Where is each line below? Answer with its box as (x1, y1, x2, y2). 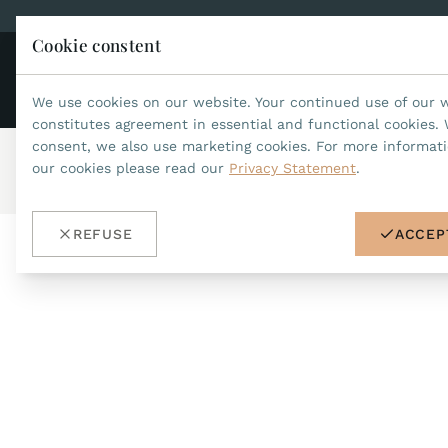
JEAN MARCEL (285, 72, 391, 89)
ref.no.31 (387, 163, 445, 179)
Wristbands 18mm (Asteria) (195, 163, 381, 179)
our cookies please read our (32, 160, 229, 176)
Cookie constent (32, 34, 162, 56)
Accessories (109, 163, 189, 179)
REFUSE (73, 226, 133, 242)
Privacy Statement (229, 160, 356, 176)
